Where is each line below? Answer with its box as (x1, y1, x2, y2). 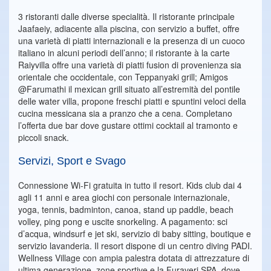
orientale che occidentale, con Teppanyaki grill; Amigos (18, 71, 228, 83)
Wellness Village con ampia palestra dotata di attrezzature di (18, 252, 249, 264)
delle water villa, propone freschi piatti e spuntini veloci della (18, 95, 246, 107)
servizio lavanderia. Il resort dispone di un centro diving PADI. (18, 240, 252, 252)
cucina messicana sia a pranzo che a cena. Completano (18, 107, 232, 119)
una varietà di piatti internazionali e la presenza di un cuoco (18, 34, 245, 47)
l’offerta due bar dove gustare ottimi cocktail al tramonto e (18, 119, 238, 131)
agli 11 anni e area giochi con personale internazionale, (18, 191, 230, 203)
